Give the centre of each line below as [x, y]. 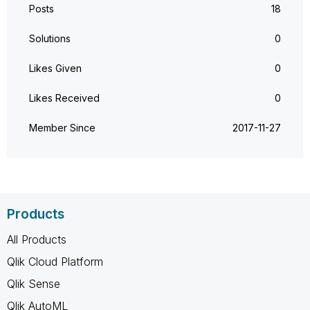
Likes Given [55, 69]
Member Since [62, 128]
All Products [37, 240]
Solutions [50, 39]
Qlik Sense [34, 284]
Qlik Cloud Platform [55, 262]
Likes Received [64, 98]
